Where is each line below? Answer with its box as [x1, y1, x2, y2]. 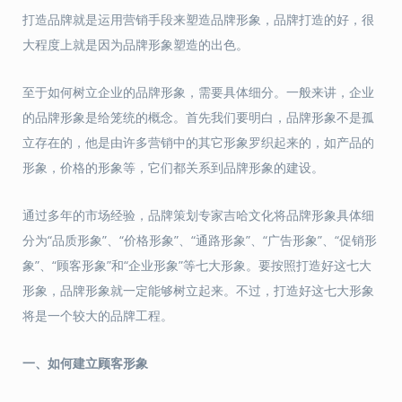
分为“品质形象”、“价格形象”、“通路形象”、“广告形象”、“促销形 [22, 232, 377, 249]
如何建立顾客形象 [48, 354, 148, 371]
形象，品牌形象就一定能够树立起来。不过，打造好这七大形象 [22, 282, 374, 299]
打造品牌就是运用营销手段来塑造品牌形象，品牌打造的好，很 [22, 11, 374, 28]
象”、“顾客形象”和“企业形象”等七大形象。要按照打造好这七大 [22, 257, 371, 274]
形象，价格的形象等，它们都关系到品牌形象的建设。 [22, 159, 324, 176]
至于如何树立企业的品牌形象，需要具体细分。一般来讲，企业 [22, 83, 374, 100]
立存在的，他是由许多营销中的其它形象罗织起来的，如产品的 [22, 134, 374, 151]
